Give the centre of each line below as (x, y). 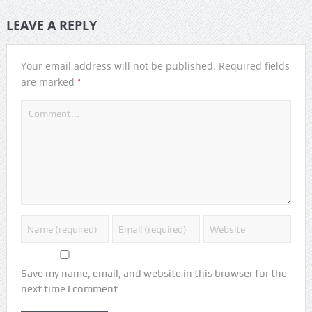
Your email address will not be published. (118, 66)
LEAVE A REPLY (51, 25)
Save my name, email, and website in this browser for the (154, 274)
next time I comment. (70, 289)
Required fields (254, 66)
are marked (49, 82)
